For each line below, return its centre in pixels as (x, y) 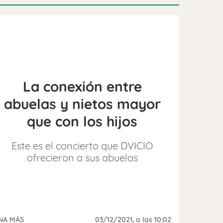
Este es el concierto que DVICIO (82, 145)
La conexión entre (82, 86)
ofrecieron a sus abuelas (82, 157)
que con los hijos (82, 121)
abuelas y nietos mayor (82, 104)
